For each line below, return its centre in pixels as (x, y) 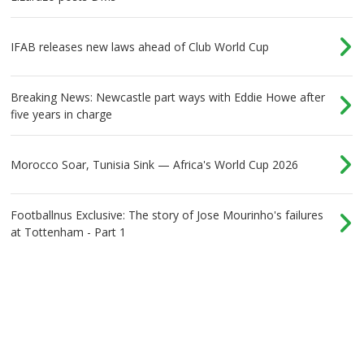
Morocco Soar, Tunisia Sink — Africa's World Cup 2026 (155, 164)
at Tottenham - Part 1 (69, 232)
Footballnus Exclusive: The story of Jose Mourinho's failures (167, 214)
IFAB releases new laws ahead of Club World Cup (140, 46)
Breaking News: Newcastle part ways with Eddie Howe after (168, 97)
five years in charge (62, 114)
